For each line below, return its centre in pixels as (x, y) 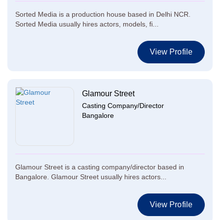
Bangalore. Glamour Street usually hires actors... (91, 177)
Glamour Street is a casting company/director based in (100, 167)
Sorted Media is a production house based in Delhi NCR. (103, 14)
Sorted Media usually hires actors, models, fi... (87, 24)
